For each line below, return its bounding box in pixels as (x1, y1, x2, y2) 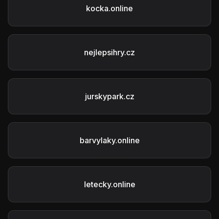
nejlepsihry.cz (84, 47, 135, 57)
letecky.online (84, 179, 135, 189)
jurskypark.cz (85, 91, 134, 101)
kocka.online (86, 3, 133, 13)
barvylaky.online (79, 135, 140, 145)
